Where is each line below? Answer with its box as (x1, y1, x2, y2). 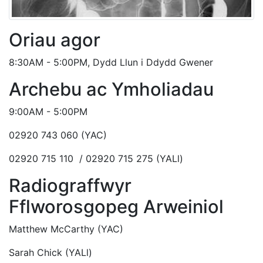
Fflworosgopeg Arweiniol (9, 195, 224, 218)
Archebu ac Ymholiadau (9, 78, 214, 100)
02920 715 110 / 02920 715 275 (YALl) (9, 153, 183, 165)
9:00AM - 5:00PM (9, 106, 90, 118)
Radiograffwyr (9, 174, 131, 197)
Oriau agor (9, 29, 100, 51)
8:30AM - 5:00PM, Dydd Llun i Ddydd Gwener (9, 56, 213, 69)
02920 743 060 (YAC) (9, 129, 107, 141)
